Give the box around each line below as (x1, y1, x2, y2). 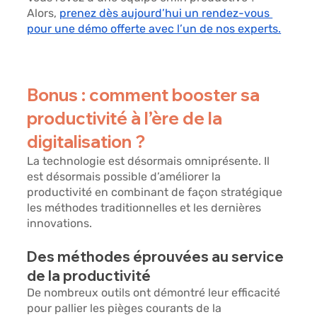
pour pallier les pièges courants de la (27, 301, 225, 315)
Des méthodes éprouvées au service (27, 247, 287, 265)
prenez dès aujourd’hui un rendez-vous (59, 6, 273, 20)
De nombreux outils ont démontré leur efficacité (27, 285, 284, 299)
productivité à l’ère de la (27, 107, 226, 129)
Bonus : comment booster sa (27, 83, 264, 105)
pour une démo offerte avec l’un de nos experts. (27, 21, 282, 35)
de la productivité (27, 266, 154, 284)
